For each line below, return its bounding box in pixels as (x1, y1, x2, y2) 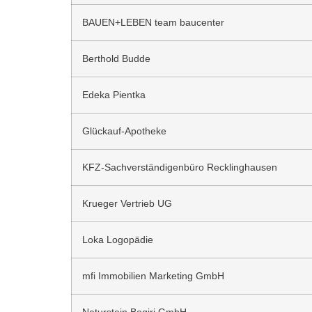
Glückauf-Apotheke (82, 125, 166, 137)
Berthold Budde (82, 53, 150, 65)
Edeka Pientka (82, 89, 146, 101)
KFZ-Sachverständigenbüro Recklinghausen (82, 162, 277, 173)
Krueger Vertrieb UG (82, 198, 172, 210)
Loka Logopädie (82, 234, 153, 246)
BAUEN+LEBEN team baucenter (82, 17, 224, 29)
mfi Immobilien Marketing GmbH (82, 270, 224, 282)
